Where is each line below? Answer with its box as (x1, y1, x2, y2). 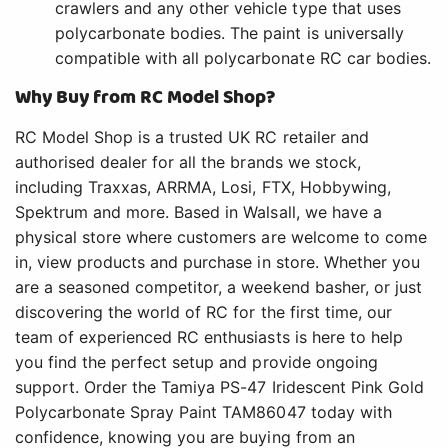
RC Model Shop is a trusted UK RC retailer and (15, 127, 369, 148)
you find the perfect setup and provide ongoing (15, 352, 378, 373)
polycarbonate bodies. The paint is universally (55, 23, 404, 44)
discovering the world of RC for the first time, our (15, 302, 392, 323)
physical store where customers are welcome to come (15, 227, 427, 248)
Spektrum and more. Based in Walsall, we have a (15, 202, 382, 223)
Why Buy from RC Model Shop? (15, 83, 276, 113)
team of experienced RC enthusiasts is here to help (15, 327, 403, 348)
